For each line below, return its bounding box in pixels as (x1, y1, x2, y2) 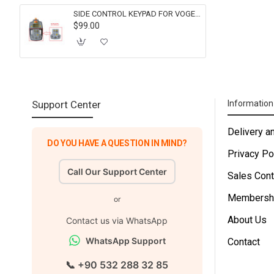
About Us (228, 213, 267, 226)
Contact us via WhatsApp (66, 215, 168, 226)
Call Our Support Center (67, 166, 167, 177)
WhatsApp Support (85, 235, 166, 246)
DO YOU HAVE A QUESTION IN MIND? (46, 138, 188, 148)
